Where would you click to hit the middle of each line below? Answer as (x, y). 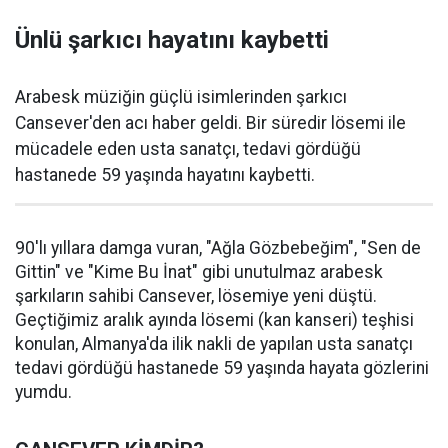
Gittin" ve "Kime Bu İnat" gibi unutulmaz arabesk (199, 271)
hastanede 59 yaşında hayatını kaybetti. (165, 174)
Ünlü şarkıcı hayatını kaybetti (172, 39)
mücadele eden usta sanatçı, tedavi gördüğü (188, 148)
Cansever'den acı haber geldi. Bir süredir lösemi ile (210, 122)
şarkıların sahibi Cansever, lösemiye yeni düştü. (196, 295)
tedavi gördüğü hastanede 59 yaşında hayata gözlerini (222, 367)
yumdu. (43, 391)
